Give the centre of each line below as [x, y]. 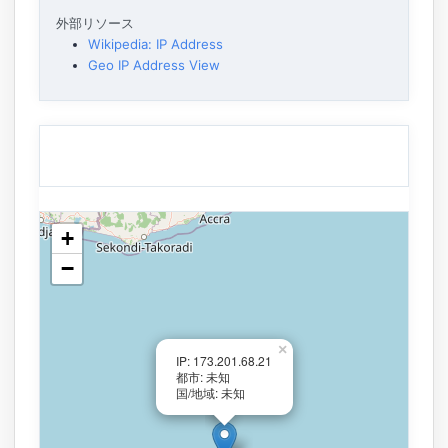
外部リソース [95, 22]
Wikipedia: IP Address [155, 43]
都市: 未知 [203, 376]
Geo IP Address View [154, 64]
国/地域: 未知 [210, 392]
